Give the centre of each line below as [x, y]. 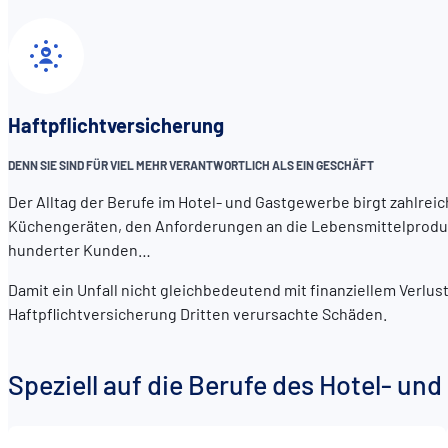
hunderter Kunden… [81, 250]
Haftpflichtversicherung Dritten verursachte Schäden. [199, 314]
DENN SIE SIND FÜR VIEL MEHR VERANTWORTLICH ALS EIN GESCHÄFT [192, 165]
